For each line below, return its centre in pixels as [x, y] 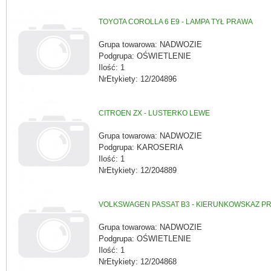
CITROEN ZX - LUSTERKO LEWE [154, 113]
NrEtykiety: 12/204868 [138, 261]
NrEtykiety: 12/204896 [138, 79]
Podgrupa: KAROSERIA [141, 147]
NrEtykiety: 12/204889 [138, 170]
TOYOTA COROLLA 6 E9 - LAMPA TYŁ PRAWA [176, 22]
